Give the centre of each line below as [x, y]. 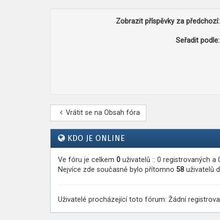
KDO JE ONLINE [96, 138]
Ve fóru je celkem [87, 160]
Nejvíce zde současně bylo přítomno [117, 170]
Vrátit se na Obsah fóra [103, 113]
